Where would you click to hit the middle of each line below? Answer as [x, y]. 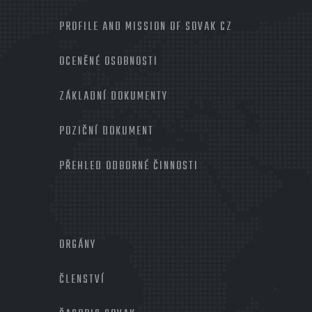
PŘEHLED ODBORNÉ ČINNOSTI [129, 167]
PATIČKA [33, 248]
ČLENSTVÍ [82, 280]
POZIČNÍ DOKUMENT [107, 132]
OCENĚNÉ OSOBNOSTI [109, 62]
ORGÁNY [78, 245]
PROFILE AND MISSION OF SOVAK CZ [146, 28]
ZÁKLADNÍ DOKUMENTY [114, 97]
